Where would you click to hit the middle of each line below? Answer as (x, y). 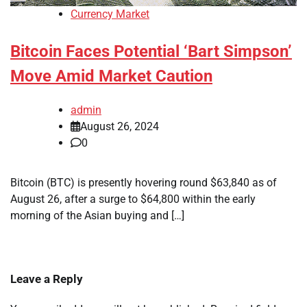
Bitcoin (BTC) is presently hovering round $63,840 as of (144, 183)
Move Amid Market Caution (111, 76)
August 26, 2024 (120, 127)
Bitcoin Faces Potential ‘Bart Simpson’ (151, 52)
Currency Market (110, 14)
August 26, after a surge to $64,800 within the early (133, 199)
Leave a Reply (47, 279)
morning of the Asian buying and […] (97, 216)
